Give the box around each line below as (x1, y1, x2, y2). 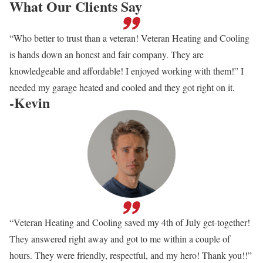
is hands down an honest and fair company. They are (9, 48, 204, 61)
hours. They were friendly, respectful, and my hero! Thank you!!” (9, 249, 252, 262)
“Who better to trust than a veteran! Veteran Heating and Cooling (9, 32, 249, 45)
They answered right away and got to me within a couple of (9, 232, 230, 245)
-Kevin (9, 92, 50, 113)
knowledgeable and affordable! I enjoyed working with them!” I (9, 65, 244, 77)
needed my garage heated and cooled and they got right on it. (9, 81, 235, 94)
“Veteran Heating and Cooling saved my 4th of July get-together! (9, 216, 250, 229)
